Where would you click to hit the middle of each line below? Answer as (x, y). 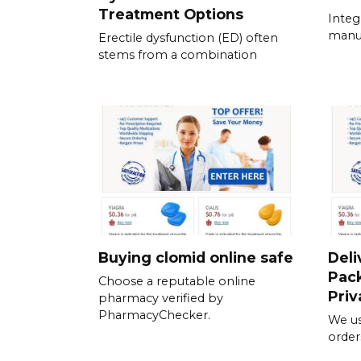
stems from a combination (178, 55)
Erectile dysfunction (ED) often (188, 38)
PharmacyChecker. (154, 315)
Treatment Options (171, 15)
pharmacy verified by (161, 298)
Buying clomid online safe (196, 257)
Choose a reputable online (177, 281)
